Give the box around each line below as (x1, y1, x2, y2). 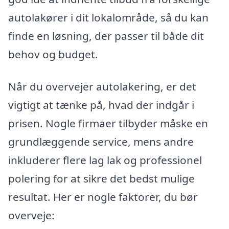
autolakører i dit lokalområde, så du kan (8, 10, 209, 25)
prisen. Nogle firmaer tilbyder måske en (8, 116, 208, 131)
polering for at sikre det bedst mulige (8, 171, 195, 186)
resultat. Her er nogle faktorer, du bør (8, 190, 198, 204)
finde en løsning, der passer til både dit (8, 28, 204, 43)
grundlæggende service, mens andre (8, 134, 194, 149)
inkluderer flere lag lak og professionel (8, 153, 202, 168)
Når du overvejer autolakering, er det (8, 79, 196, 94)
